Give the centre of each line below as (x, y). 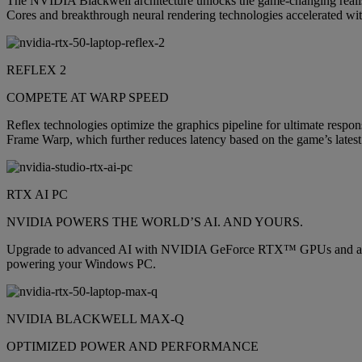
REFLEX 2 (36, 70)
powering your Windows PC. (81, 264)
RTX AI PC (37, 195)
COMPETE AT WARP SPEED (88, 98)
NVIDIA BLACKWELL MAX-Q (95, 319)
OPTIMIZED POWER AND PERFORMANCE (133, 347)
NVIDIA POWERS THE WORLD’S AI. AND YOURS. (155, 222)
